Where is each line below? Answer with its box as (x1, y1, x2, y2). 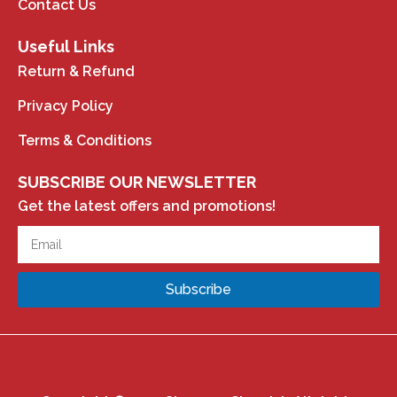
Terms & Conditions (18, 131, 152, 149)
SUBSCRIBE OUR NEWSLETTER (18, 172, 256, 191)
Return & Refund (18, 62, 135, 80)
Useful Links (18, 36, 114, 56)
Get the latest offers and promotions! (18, 197, 276, 214)
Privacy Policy (18, 97, 113, 114)
